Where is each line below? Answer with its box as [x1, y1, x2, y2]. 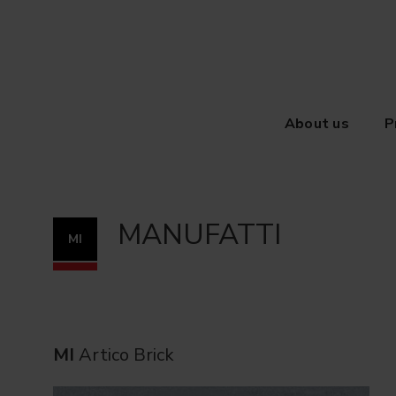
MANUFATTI [117, 216, 281, 254]
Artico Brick [79, 342, 174, 367]
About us [284, 114, 349, 133]
